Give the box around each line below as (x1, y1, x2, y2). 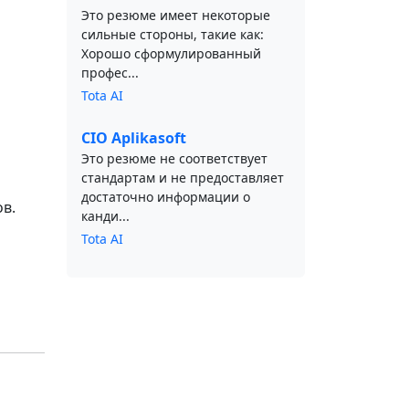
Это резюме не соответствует (81, 150, 267, 167)
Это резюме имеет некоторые (81, 6, 270, 24)
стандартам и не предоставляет (81, 169, 284, 186)
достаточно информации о (81, 188, 250, 205)
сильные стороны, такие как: (81, 26, 264, 43)
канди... (81, 207, 130, 225)
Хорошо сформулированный (81, 45, 261, 62)
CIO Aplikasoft (81, 128, 186, 148)
